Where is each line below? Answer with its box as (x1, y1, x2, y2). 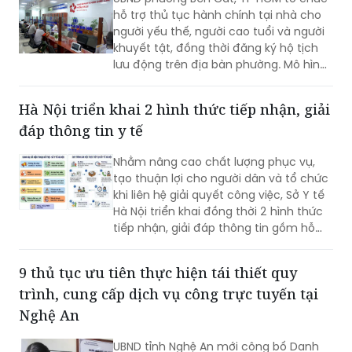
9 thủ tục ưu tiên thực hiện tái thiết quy (19, 263, 297, 283)
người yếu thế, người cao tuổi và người (113, 24, 324, 40)
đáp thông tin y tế (19, 121, 143, 141)
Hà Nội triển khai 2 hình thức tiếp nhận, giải (19, 100, 330, 119)
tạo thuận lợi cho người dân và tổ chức (113, 170, 328, 187)
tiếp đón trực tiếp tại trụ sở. (113, 253, 264, 269)
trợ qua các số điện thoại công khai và (113, 236, 324, 253)
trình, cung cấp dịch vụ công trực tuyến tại (19, 284, 318, 304)
